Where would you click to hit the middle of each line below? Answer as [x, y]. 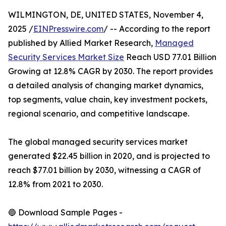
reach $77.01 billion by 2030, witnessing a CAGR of [104, 170]
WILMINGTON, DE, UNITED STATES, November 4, [106, 15]
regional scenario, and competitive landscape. [99, 114]
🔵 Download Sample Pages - [65, 212]
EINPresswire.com [68, 29]
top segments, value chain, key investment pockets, [108, 99]
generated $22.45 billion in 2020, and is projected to [109, 156]
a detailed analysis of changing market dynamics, [106, 85]
